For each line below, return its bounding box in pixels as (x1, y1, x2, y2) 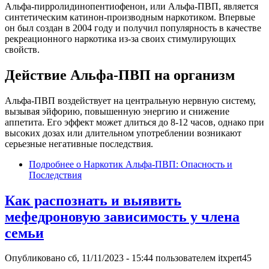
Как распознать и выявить (5, 192, 181, 208)
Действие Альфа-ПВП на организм (5, 67, 235, 83)
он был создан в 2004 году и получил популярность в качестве (5, 22, 261, 33)
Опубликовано (5, 253, 68, 264)
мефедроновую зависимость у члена (5, 208, 240, 225)
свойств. (5, 44, 40, 55)
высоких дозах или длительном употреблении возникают (5, 127, 241, 138)
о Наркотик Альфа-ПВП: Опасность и (74, 159, 232, 169)
